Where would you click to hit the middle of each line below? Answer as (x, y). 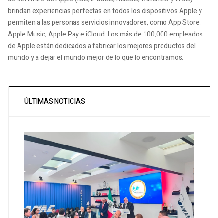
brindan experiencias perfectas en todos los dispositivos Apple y (105, 11)
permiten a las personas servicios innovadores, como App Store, (104, 22)
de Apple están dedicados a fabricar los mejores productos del (102, 46)
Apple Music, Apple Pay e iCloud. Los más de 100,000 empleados (105, 34)
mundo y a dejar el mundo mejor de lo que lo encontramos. (96, 57)
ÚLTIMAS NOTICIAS (55, 101)
